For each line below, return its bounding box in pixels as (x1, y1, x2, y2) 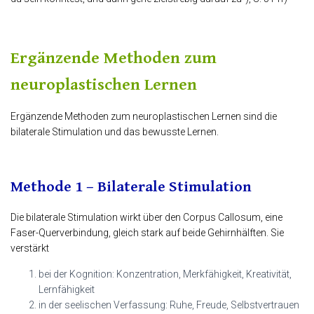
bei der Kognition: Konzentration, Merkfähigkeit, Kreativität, (39, 268, 292, 280)
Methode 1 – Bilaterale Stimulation (11, 178, 252, 196)
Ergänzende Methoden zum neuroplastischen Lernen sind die (11, 111, 277, 123)
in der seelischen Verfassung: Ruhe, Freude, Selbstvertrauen (39, 299, 299, 311)
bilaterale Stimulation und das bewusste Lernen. (11, 126, 219, 138)
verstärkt (11, 243, 49, 254)
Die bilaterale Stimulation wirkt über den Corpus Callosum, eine (11, 212, 282, 224)
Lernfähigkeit (39, 284, 95, 296)
